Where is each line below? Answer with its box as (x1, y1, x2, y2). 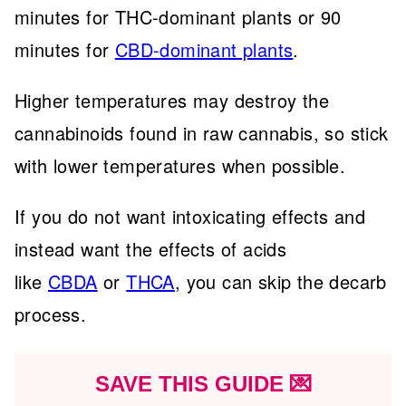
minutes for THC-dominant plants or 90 (14, 4, 342, 30)
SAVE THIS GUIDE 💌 (94, 372, 312, 396)
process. (14, 301, 92, 327)
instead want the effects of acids (14, 236, 287, 262)
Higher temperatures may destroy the (14, 87, 329, 113)
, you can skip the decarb (174, 268, 387, 295)
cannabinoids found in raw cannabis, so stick (14, 120, 389, 146)
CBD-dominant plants (114, 36, 294, 63)
